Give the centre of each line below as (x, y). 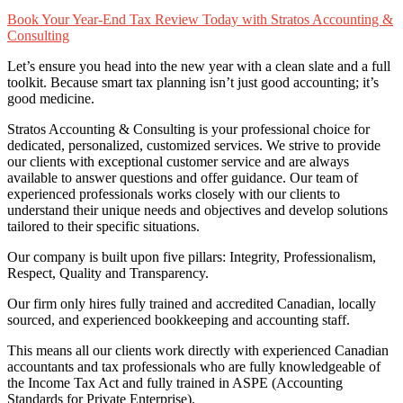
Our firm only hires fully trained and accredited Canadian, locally (192, 304)
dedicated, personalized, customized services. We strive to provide (194, 145)
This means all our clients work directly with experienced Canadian (198, 350)
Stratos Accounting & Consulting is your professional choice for (188, 129)
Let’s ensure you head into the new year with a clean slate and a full (199, 66)
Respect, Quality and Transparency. (108, 273)
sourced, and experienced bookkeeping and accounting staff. (179, 320)
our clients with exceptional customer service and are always (178, 161)
